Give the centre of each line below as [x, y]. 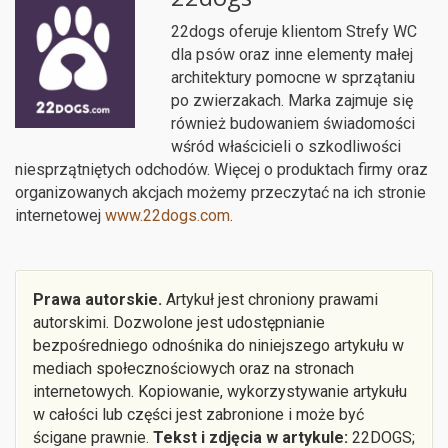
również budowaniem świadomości [293, 124]
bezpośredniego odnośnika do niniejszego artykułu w [218, 346]
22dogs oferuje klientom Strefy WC [294, 32]
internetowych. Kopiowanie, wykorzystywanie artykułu [220, 392]
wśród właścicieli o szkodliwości [286, 147]
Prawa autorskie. [99, 300]
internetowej [60, 216]
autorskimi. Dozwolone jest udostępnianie [179, 323]
